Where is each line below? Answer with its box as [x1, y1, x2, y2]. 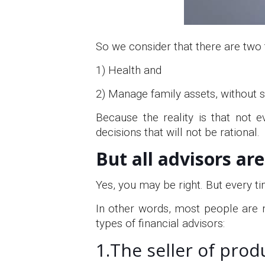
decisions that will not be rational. [96, 125, 260, 139]
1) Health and [96, 63, 161, 77]
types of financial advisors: [96, 216, 225, 230]
